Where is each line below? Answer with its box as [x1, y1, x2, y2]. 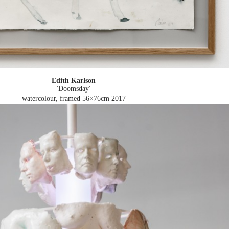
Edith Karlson [52, 76, 96, 84]
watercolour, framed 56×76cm [21, 94, 109, 102]
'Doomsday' [57, 84, 90, 93]
